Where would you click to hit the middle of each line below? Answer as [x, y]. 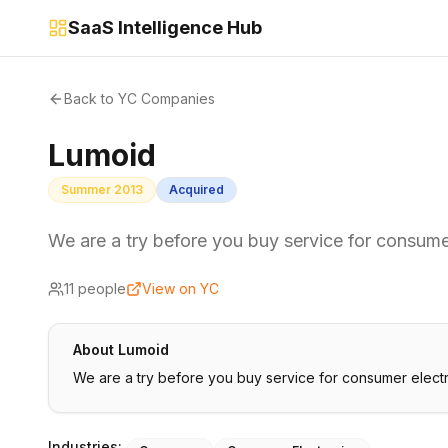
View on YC [180, 288]
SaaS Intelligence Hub [165, 27]
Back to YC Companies [139, 98]
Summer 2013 [102, 189]
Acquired [196, 189]
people [100, 288]
